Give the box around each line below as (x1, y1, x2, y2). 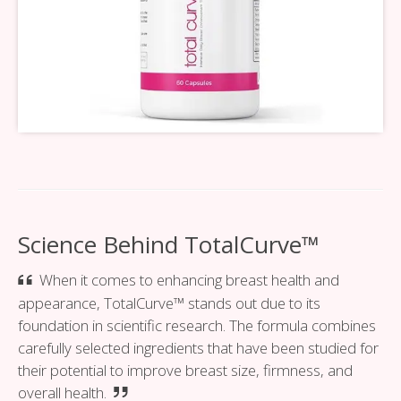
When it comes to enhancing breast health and (39, 269, 340, 291)
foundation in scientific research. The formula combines (18, 315, 376, 337)
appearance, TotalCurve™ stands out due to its (18, 293, 320, 314)
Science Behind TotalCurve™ (18, 227, 320, 260)
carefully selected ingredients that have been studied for (18, 337, 379, 359)
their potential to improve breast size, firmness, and (18, 360, 353, 381)
